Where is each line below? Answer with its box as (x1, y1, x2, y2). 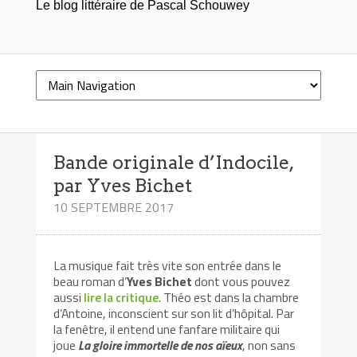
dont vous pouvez (192, 272, 291, 292)
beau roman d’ (53, 272, 127, 292)
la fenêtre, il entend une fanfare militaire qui (53, 320, 280, 339)
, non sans (242, 335, 296, 355)
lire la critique (84, 288, 159, 308)
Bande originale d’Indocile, (53, 151, 294, 174)
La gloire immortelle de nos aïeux (78, 335, 243, 355)
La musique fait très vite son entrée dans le (53, 256, 282, 276)
